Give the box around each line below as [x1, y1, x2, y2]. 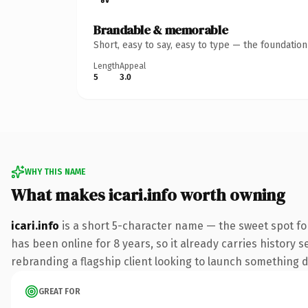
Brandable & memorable [93, 21, 228, 38]
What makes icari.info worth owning [11, 183, 285, 206]
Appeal [120, 60, 146, 71]
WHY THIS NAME [25, 166, 85, 177]
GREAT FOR [38, 286, 80, 296]
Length [93, 60, 120, 71]
